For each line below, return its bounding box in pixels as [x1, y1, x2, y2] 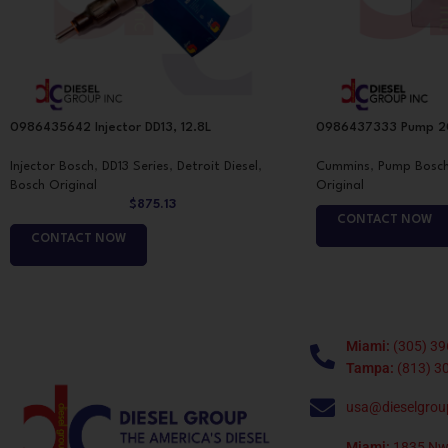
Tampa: [346, 359, 395, 376]
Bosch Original [10, 178, 97, 192]
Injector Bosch [10, 159, 94, 173]
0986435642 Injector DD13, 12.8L [10, 120, 211, 134]
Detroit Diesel [177, 159, 258, 173]
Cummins [315, 159, 370, 173]
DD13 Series [102, 159, 169, 173]
